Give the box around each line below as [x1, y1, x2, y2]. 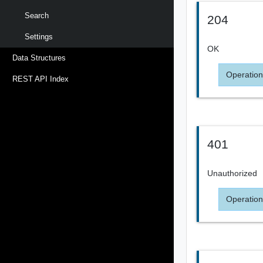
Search [25, 11, 49, 20]
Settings [25, 32, 53, 41]
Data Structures [12, 53, 66, 63]
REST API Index [12, 75, 69, 84]
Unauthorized [207, 168, 258, 178]
